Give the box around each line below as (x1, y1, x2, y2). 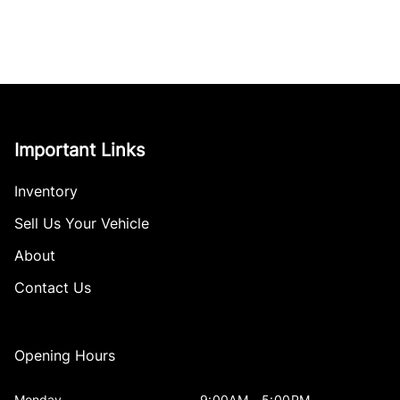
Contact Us (14, 278, 91, 296)
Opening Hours (14, 346, 115, 364)
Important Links (14, 138, 145, 161)
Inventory (14, 181, 78, 200)
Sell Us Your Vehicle (14, 213, 149, 232)
